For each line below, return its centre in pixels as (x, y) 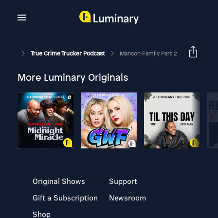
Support (123, 181)
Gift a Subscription (65, 197)
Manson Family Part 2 (148, 53)
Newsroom (127, 197)
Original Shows (59, 181)
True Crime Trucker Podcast (68, 53)
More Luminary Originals (73, 77)
